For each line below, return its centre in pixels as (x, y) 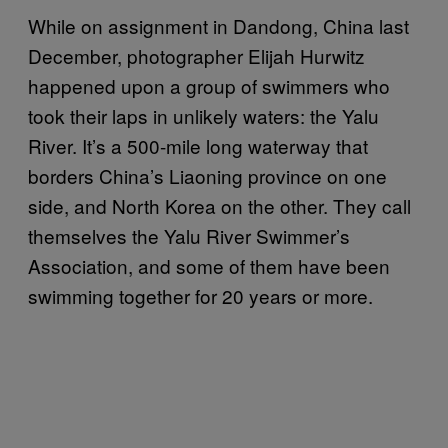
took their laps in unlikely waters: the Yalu (203, 115)
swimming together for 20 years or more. (200, 295)
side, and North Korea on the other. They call (219, 205)
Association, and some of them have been (209, 265)
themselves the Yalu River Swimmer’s (189, 235)
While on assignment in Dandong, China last (218, 25)
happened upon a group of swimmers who (209, 85)
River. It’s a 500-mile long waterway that (198, 145)
